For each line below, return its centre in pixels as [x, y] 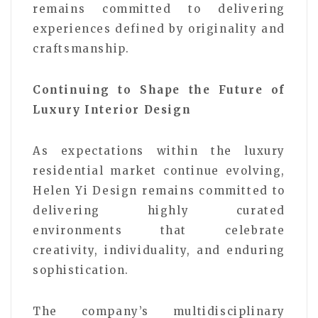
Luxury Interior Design [112, 109]
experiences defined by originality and [159, 28]
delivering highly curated [159, 210]
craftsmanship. [81, 48]
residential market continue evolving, [159, 170]
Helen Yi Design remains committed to [159, 190]
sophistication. [81, 270]
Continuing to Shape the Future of [159, 89]
